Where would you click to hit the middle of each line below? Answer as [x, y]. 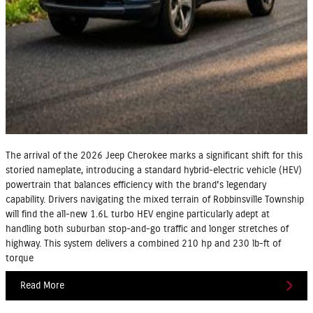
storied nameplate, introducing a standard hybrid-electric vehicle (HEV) [154, 171]
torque [20, 259]
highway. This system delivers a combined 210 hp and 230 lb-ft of [143, 244]
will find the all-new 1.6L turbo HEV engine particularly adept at [138, 215]
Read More [42, 285]
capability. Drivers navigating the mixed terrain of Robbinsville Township [155, 200]
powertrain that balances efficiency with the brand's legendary [136, 185]
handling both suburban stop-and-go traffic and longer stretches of [147, 230]
